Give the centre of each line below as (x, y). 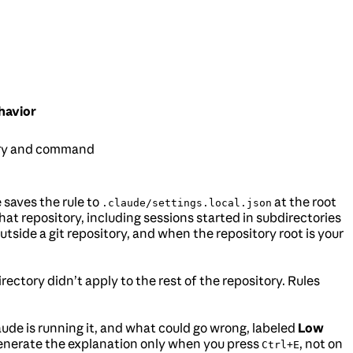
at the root (304, 202)
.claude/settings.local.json (187, 203)
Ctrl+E (281, 345)
